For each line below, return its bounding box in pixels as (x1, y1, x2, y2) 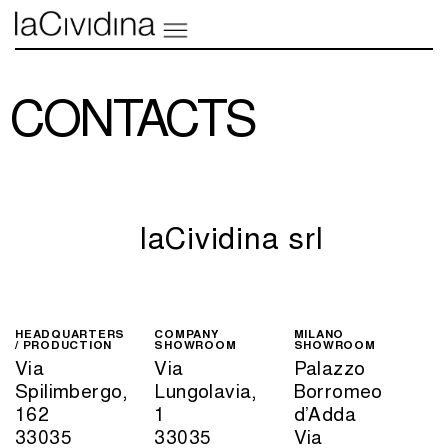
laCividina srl (139, 214, 324, 258)
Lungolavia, (154, 375, 258, 403)
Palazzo (293, 352, 366, 380)
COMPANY (154, 324, 219, 342)
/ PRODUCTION (15, 335, 112, 353)
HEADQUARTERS (15, 324, 125, 342)
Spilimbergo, (15, 375, 129, 403)
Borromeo (293, 375, 383, 403)
